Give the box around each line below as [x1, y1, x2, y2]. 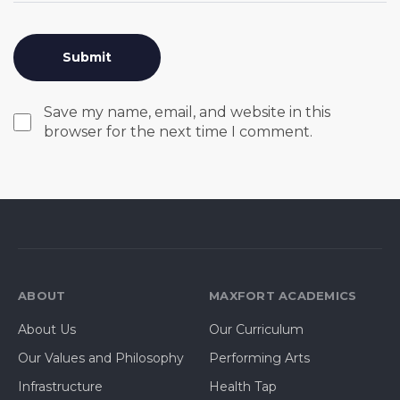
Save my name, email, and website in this [44, 103, 330, 121]
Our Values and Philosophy [18, 350, 184, 367]
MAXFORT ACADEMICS [209, 287, 357, 303]
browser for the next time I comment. [44, 122, 312, 140]
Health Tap [209, 379, 277, 396]
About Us [18, 321, 76, 338]
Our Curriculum [209, 321, 304, 338]
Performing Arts [209, 350, 310, 367]
